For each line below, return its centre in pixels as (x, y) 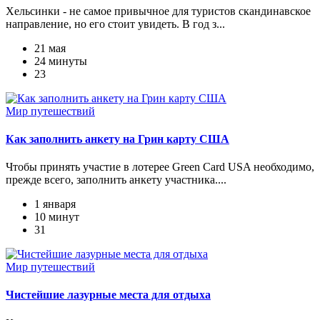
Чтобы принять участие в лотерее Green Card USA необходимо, (160, 167)
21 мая (50, 48)
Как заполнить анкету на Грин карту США (117, 139)
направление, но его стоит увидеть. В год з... (115, 24)
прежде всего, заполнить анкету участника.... (116, 180)
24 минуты (61, 61)
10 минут (57, 217)
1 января (55, 204)
